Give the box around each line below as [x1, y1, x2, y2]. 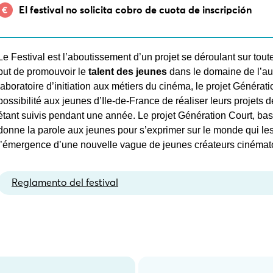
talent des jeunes [88, 66, 169, 77]
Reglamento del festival [12, 178, 118, 188]
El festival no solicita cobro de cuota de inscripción [19, 5, 252, 15]
